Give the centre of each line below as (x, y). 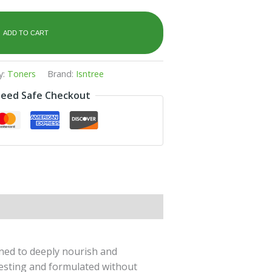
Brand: (62, 73)
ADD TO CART (25, 32)
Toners (22, 73)
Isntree (90, 73)
